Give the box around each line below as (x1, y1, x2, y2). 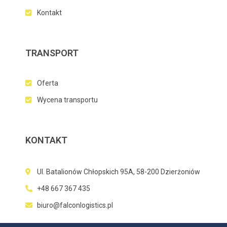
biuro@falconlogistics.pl (36, 201, 113, 210)
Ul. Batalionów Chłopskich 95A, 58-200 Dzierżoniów (36, 168, 200, 176)
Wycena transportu (36, 96, 98, 104)
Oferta (36, 79, 58, 88)
